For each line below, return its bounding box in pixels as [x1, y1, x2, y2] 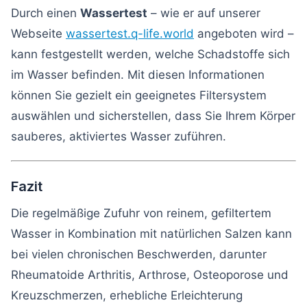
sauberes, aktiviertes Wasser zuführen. [11, 129, 226, 143]
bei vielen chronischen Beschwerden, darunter [11, 247, 267, 261]
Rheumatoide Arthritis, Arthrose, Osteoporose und [11, 267, 288, 282]
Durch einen [11, 5, 80, 20]
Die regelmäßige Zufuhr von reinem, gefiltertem [11, 206, 271, 220]
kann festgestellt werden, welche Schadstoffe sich [11, 47, 290, 61]
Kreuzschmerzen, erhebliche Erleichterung [11, 288, 243, 302]
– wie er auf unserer [147, 5, 260, 20]
